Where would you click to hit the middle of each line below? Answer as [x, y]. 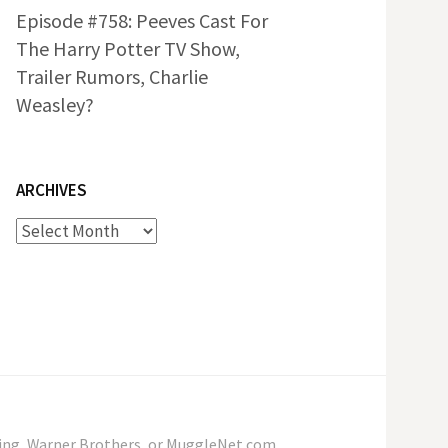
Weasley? [55, 105]
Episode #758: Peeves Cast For [142, 21]
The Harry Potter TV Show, [128, 49]
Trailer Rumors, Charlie [112, 77]
